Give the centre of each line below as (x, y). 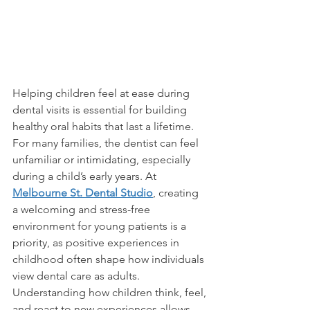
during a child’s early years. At (86, 176)
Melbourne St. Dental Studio (83, 193)
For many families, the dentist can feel (107, 143)
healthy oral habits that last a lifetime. (104, 127)
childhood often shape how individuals (110, 259)
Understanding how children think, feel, (111, 293)
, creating (177, 193)
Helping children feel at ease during (102, 93)
